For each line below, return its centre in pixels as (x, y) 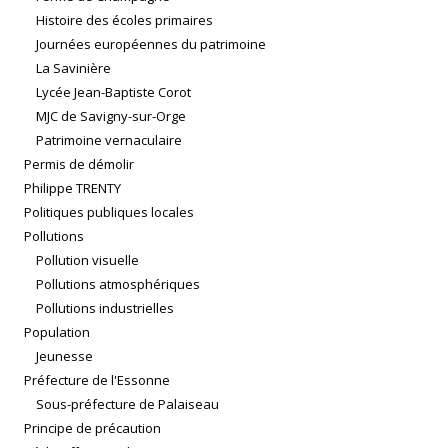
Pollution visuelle (87, 260)
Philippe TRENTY (72, 188)
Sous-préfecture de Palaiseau (127, 404)
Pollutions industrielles (105, 308)
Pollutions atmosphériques (118, 284)
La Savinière (73, 68)
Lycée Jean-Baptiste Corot (113, 92)
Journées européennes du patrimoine (151, 44)
